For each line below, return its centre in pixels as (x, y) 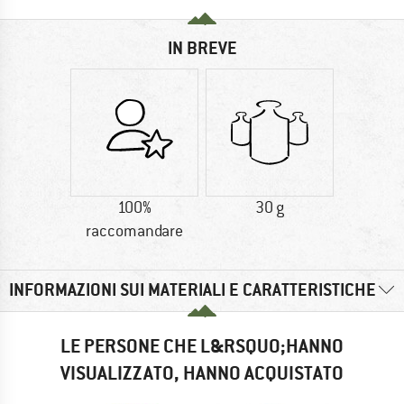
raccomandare (134, 231)
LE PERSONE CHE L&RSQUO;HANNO (202, 345)
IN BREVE (202, 49)
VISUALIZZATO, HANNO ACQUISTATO (202, 372)
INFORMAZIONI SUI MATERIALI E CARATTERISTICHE (193, 290)
